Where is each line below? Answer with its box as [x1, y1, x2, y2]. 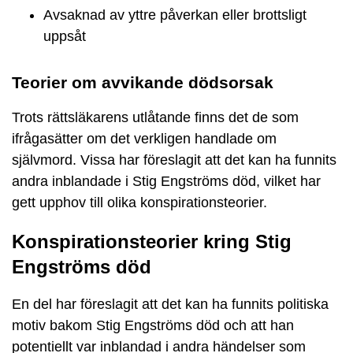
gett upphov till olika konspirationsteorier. [12, 195, 267, 210]
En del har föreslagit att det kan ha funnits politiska [12, 295, 329, 312]
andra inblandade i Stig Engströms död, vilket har [12, 173, 321, 189]
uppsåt [43, 28, 86, 44]
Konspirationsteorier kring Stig [12, 230, 292, 252]
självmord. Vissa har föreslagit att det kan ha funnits [12, 152, 336, 168]
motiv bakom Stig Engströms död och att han [12, 317, 294, 333]
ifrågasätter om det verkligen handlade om [12, 131, 277, 147]
